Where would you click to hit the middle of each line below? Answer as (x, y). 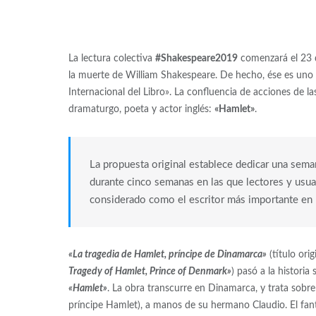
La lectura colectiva (111, 59)
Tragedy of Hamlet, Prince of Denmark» (150, 272)
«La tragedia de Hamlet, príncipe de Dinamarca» (167, 255)
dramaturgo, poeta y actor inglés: (141, 110)
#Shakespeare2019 (196, 59)
